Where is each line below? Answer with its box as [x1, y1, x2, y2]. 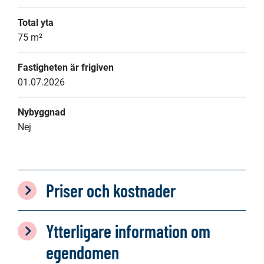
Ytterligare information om [46, 220, 210, 242]
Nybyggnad [18, 107, 65, 118]
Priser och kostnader [46, 180, 176, 201]
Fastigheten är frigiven [18, 62, 114, 73]
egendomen [46, 242, 119, 263]
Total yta [18, 17, 54, 28]
